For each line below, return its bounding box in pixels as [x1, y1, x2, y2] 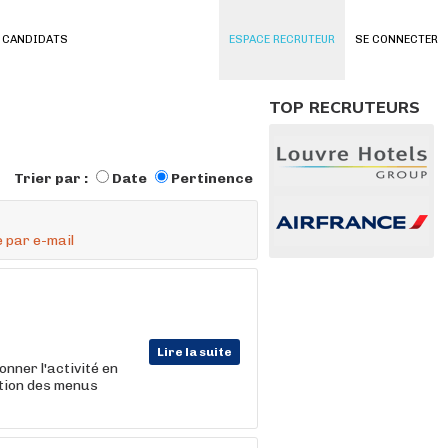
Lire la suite [157, 345, 232, 359]
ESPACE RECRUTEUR [229, 33, 335, 46]
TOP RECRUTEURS [269, 97, 420, 117]
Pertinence [171, 170, 253, 187]
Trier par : [14, 170, 91, 187]
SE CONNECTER [355, 33, 438, 46]
